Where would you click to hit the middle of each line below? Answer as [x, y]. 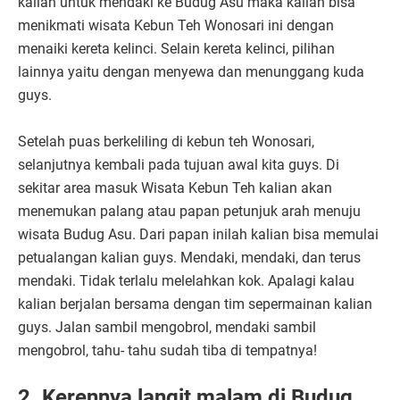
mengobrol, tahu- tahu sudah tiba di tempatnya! [167, 350]
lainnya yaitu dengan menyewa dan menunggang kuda [191, 71]
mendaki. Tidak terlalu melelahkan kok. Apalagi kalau [186, 280]
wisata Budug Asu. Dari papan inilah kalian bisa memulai [198, 234]
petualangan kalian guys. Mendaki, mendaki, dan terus [189, 257]
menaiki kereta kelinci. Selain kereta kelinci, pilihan [176, 48]
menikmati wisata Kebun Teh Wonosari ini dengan [176, 25]
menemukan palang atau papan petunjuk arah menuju [189, 211]
